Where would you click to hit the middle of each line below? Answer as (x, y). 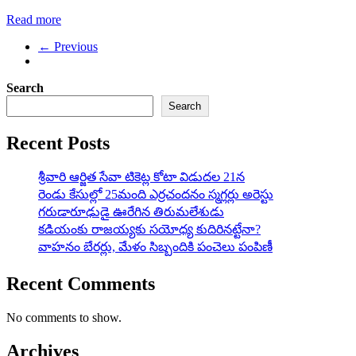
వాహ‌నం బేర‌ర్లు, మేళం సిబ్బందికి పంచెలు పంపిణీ (155, 246)
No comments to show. (64, 317)
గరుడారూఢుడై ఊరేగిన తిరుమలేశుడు (131, 211)
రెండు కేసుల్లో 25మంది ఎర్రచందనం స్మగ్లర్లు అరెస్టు (156, 194)
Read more (34, 19)
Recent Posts (58, 143)
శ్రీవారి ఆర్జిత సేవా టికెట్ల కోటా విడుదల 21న (141, 176)
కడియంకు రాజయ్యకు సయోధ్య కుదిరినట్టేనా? (149, 229)
